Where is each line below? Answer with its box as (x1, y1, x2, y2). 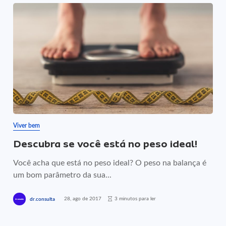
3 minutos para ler (115, 196, 156, 201)
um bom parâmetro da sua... (13, 171, 112, 179)
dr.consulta (30, 196, 55, 202)
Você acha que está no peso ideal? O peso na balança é (13, 159, 207, 167)
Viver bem (13, 123, 40, 129)
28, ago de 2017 (64, 196, 102, 201)
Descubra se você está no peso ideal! (13, 138, 198, 150)
